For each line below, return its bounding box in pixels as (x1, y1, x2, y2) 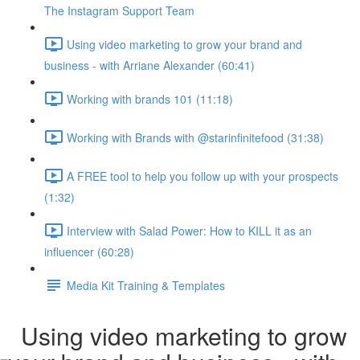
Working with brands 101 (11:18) (67, 90, 233, 107)
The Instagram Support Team (44, 2, 194, 18)
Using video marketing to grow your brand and (67, 35, 302, 52)
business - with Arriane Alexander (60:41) (44, 57, 255, 73)
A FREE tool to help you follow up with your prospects (67, 167, 338, 184)
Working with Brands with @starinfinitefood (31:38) (67, 129, 324, 145)
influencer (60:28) (44, 243, 134, 260)
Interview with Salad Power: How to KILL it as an (67, 222, 312, 239)
